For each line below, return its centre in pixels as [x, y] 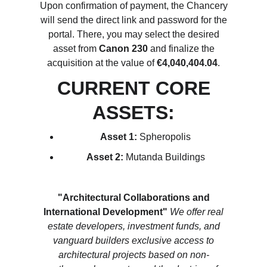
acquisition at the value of [102, 63]
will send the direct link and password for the [133, 20]
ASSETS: [133, 113]
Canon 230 [123, 49]
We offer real [197, 212]
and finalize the [181, 49]
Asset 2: [105, 157]
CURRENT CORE [133, 88]
